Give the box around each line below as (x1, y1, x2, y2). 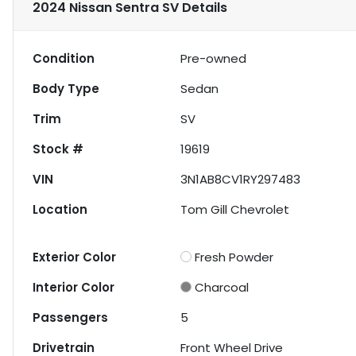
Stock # (33, 141, 83, 158)
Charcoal (195, 279, 250, 296)
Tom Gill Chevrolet (180, 201, 290, 219)
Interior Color (33, 279, 114, 296)
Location (33, 201, 87, 219)
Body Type (33, 80, 99, 98)
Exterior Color (33, 249, 116, 266)
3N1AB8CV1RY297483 (180, 171, 301, 188)
